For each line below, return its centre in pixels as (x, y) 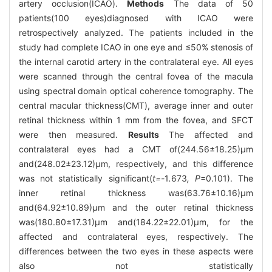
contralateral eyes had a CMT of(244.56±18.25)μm (136, 149)
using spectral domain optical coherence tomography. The (136, 90)
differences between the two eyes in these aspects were (136, 251)
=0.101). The (227, 178)
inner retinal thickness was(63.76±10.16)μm (136, 192)
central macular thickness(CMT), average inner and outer (136, 105)
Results (143, 134)
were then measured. (73, 134)
